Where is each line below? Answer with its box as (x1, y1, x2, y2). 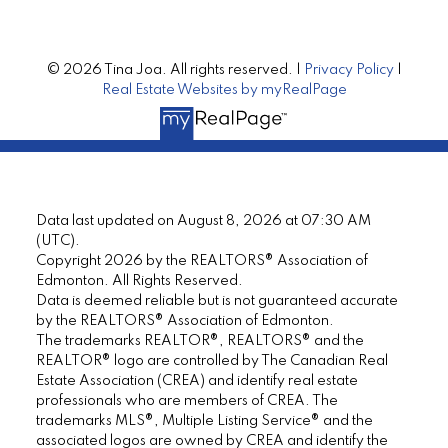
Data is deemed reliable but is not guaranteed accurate (35, 293, 398, 308)
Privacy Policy (303, 63, 394, 78)
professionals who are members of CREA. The (35, 393, 338, 408)
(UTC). (35, 233, 80, 248)
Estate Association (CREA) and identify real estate (35, 373, 358, 388)
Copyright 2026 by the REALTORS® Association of (35, 253, 368, 268)
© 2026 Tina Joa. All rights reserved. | (46, 63, 304, 78)
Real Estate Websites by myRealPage (101, 83, 347, 98)
